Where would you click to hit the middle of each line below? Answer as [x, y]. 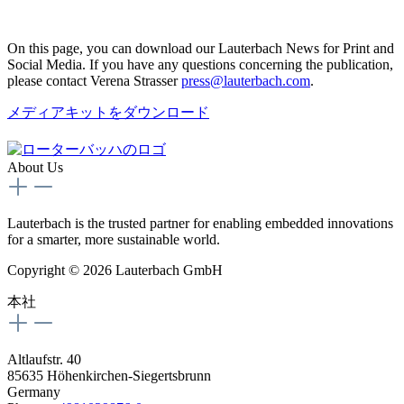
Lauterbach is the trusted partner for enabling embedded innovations [200, 223]
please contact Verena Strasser [94, 80]
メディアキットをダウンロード [108, 112]
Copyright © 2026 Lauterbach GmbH [115, 270]
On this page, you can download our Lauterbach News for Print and [201, 48]
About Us [35, 167]
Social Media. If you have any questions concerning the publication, [200, 64]
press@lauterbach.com [246, 80]
